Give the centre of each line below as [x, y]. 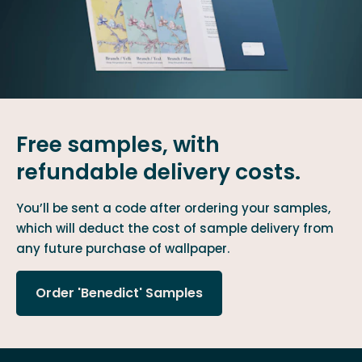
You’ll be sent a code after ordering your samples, [173, 208]
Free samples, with [118, 144]
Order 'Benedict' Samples [119, 293]
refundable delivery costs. [158, 171]
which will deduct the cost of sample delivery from [175, 228]
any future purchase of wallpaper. [123, 248]
